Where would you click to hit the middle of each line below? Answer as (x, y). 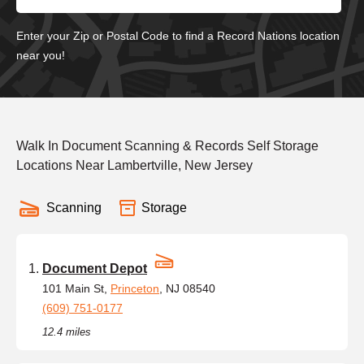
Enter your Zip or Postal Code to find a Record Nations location (178, 35)
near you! (41, 55)
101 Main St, (76, 288)
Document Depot (95, 268)
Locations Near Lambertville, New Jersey (134, 165)
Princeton (135, 288)
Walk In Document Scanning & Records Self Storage (167, 145)
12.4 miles (67, 331)
